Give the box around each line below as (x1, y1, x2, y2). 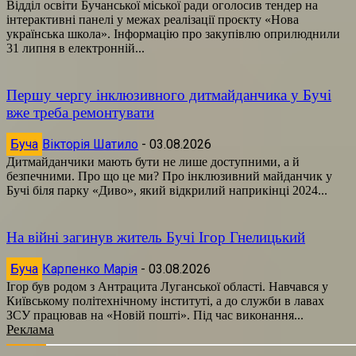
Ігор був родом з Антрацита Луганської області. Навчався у (6, 279, 328, 293)
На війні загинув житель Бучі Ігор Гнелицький (6, 228, 305, 246)
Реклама (6, 321, 54, 337)
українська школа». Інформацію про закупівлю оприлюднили (6, 26, 340, 41)
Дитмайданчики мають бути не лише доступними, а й (6, 154, 300, 168)
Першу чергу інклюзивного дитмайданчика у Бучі (6, 86, 331, 103)
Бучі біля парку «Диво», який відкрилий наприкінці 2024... (6, 183, 327, 197)
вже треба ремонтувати (6, 103, 154, 121)
